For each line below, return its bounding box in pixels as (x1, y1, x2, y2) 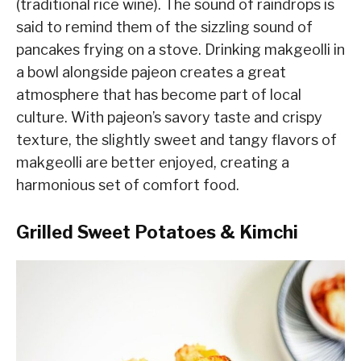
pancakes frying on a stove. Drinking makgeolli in (16, 41, 345, 59)
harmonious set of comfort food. (16, 176, 239, 194)
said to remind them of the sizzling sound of (16, 19, 313, 36)
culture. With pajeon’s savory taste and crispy (16, 109, 322, 127)
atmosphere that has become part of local (16, 86, 301, 104)
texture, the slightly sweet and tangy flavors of (16, 131, 337, 149)
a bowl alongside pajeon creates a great (16, 64, 286, 81)
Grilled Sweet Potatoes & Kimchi (16, 222, 298, 243)
